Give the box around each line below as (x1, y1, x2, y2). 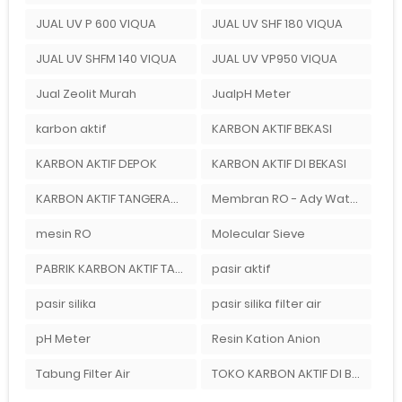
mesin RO (35, 224, 92, 242)
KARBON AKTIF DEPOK (35, 154, 157, 172)
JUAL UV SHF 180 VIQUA (211, 14, 343, 32)
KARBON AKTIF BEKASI (211, 119, 332, 137)
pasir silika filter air (211, 294, 321, 312)
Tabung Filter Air (35, 364, 130, 382)
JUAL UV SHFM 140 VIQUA (35, 49, 177, 67)
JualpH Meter (211, 84, 291, 102)
